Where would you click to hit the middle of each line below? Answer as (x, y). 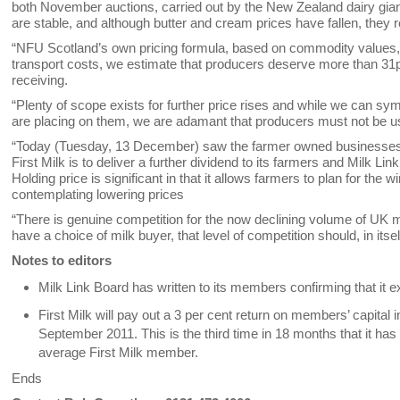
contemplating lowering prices (98, 195)
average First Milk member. (119, 353)
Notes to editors (62, 261)
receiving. (42, 80)
